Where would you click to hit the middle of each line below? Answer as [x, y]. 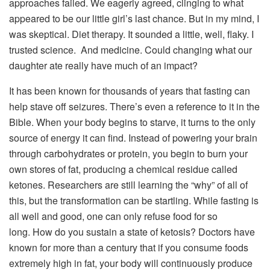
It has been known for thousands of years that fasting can [130, 90]
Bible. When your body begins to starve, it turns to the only [132, 122]
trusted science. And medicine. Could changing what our [130, 49]
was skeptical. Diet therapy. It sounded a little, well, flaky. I [131, 34]
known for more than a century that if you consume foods [129, 247]
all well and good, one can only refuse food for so [113, 216]
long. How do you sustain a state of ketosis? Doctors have [132, 231]
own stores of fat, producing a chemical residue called [123, 169]
